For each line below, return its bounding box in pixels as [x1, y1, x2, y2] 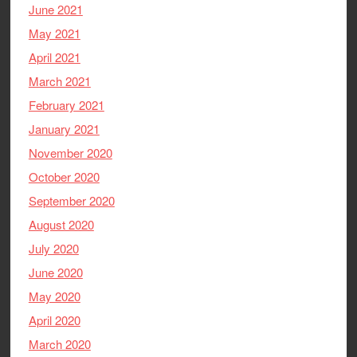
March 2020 [28, 335, 91, 352]
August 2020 [28, 215, 94, 233]
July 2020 [28, 239, 79, 257]
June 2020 [28, 263, 83, 280]
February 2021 [28, 96, 104, 113]
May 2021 [28, 24, 80, 41]
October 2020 [28, 167, 100, 185]
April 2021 [28, 48, 80, 65]
